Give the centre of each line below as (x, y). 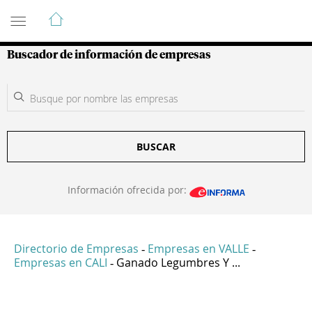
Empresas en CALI (61, 263)
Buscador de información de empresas (109, 55)
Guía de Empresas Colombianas (132, 13)
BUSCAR (156, 147)
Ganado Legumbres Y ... (178, 263)
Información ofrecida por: (128, 190)
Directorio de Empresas (76, 249)
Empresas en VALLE (198, 249)
